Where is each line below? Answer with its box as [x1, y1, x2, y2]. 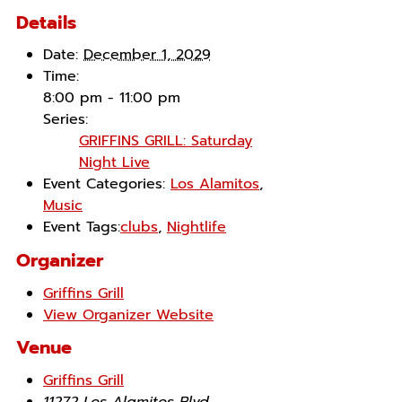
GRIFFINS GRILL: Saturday [79, 130, 252, 153]
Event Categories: [43, 173, 165, 196]
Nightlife [167, 216, 226, 239]
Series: [43, 109, 88, 131]
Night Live [79, 152, 150, 174]
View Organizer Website [43, 303, 214, 326]
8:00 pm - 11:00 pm [43, 87, 180, 109]
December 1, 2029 [83, 44, 211, 66]
